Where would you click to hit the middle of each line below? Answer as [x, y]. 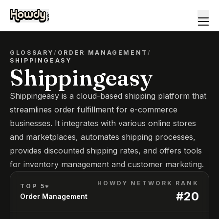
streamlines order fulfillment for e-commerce [94, 109]
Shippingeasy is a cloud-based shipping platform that [108, 96]
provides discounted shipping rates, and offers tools [106, 151]
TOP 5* [35, 186]
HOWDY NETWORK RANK [148, 183]
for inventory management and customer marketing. [107, 164]
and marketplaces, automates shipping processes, [103, 137]
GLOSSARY [32, 53]
